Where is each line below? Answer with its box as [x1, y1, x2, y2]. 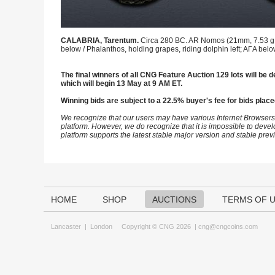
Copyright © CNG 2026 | [112, 223, 198, 230]
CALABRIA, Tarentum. [61, 36, 141, 45]
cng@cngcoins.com [198, 223, 258, 230]
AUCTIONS [152, 195, 196, 204]
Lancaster [51, 223, 81, 230]
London [90, 223, 112, 230]
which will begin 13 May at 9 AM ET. [61, 79, 182, 88]
